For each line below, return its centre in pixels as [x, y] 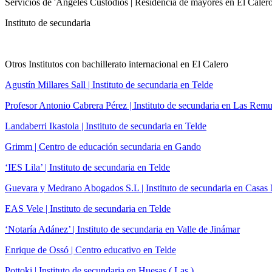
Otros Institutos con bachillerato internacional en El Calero [117, 64]
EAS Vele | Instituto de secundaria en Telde [88, 208]
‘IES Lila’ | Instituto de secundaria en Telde [87, 167]
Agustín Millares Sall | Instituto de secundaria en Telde [109, 84]
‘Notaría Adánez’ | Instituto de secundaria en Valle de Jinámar [122, 229]
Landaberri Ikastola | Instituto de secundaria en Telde [106, 126]
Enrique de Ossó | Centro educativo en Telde [90, 250]
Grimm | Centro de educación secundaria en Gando [103, 146]
